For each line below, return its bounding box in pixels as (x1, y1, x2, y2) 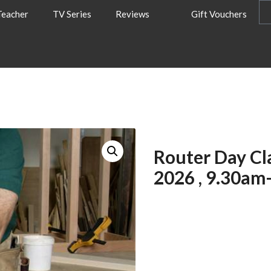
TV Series (53, 8, 92, 19)
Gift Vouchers (191, 8, 247, 19)
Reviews (116, 8, 150, 19)
